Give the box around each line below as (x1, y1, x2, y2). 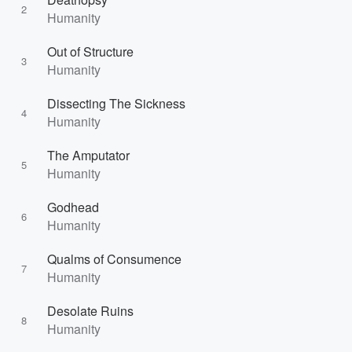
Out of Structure (47, 42, 134, 60)
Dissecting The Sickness (47, 94, 185, 112)
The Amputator (47, 146, 130, 164)
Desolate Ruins (47, 302, 134, 320)
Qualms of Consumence (47, 250, 181, 268)
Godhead (47, 198, 99, 216)
